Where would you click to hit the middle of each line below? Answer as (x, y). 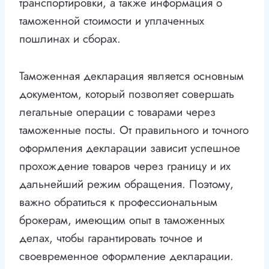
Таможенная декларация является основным (131, 76)
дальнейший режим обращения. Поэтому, (126, 184)
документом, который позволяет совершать (127, 94)
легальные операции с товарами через (117, 112)
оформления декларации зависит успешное (130, 148)
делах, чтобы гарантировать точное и (111, 238)
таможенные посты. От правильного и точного (134, 130)
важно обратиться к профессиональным (118, 202)
